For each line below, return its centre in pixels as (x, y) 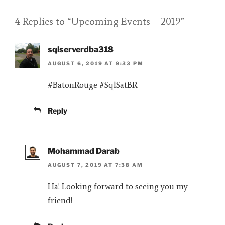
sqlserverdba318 (81, 49)
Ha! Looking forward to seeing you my (118, 187)
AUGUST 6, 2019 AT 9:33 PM (96, 64)
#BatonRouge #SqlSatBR (93, 85)
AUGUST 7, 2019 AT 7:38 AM (95, 165)
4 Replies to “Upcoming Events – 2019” (100, 21)
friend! (60, 201)
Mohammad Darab (84, 151)
